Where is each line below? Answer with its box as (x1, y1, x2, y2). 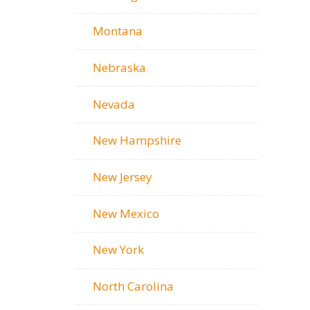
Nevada (93, 95, 135, 112)
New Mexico (93, 205, 159, 221)
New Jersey (93, 169, 152, 185)
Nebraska (93, 59, 146, 75)
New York (93, 241, 144, 258)
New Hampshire (93, 132, 181, 149)
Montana (93, 23, 143, 39)
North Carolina (93, 278, 174, 295)
